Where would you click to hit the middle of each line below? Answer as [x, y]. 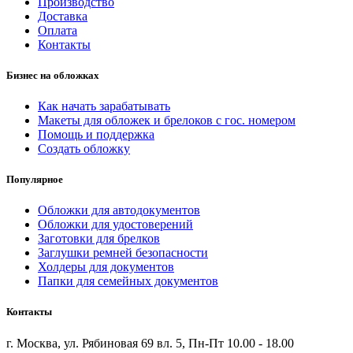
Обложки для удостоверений [115, 225]
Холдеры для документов [106, 267]
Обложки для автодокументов [119, 210]
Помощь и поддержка [96, 134]
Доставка [63, 16]
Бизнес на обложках [53, 75]
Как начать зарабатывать [104, 106]
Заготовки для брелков [99, 239]
